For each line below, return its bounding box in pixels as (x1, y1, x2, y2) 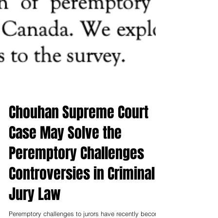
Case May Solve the (9, 144, 122, 165)
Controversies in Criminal (9, 184, 155, 206)
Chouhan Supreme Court (9, 123, 148, 145)
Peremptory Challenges (9, 164, 144, 185)
